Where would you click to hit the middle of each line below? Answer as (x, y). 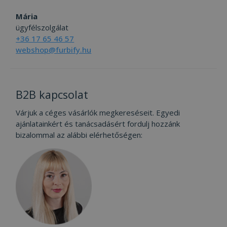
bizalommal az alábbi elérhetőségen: (79, 135)
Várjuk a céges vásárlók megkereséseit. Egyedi (98, 112)
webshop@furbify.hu (54, 50)
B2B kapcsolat (52, 94)
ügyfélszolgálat (42, 28)
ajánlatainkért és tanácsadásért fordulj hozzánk (98, 123)
